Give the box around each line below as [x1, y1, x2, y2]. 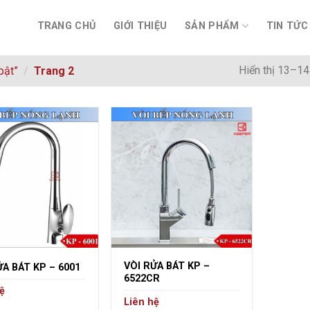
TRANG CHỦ [37, 19, 96, 32]
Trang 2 [31, 64, 75, 78]
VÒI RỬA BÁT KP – [123, 259, 210, 272]
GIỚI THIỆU [113, 19, 167, 32]
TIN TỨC [266, 19, 308, 32]
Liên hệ [123, 295, 159, 308]
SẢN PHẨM [185, 19, 239, 32]
